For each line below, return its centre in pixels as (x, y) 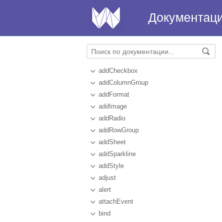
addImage (113, 106)
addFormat (114, 94)
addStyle (111, 166)
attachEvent (116, 201)
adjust (107, 178)
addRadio (112, 118)
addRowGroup (119, 130)
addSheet (112, 142)
